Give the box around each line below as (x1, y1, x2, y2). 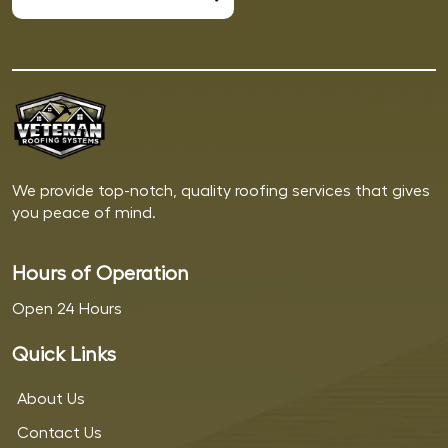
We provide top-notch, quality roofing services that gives (12, 182, 430, 199)
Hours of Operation (12, 263, 189, 284)
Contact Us (17, 424, 102, 441)
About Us (17, 390, 85, 407)
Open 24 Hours (12, 300, 122, 317)
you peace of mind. (12, 204, 156, 221)
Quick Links (12, 344, 116, 365)
